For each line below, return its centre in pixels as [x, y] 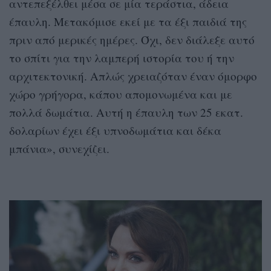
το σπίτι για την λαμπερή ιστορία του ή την [122, 57]
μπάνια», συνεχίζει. [59, 148]
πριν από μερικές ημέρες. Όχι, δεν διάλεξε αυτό [132, 39]
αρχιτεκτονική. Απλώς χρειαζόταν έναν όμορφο [133, 76]
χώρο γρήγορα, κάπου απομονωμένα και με [121, 94]
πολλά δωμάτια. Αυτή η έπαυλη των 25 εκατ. [126, 112]
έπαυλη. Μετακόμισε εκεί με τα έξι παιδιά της [128, 21]
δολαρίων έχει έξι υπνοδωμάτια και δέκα [115, 130]
